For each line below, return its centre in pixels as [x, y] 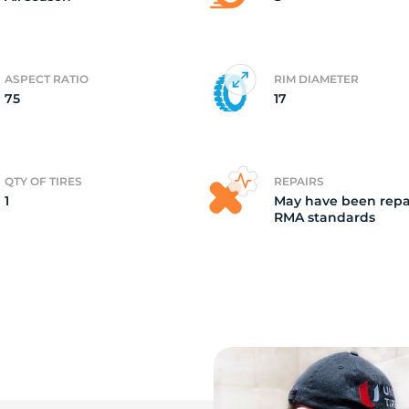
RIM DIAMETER [316, 79]
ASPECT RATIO [47, 79]
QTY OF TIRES [43, 181]
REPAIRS [299, 181]
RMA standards [325, 217]
